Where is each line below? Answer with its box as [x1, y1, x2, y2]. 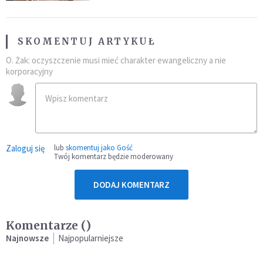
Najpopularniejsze [58, 232, 123, 244]
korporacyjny [6, 65, 53, 77]
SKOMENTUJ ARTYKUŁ [18, 35, 156, 47]
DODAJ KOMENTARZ [93, 178, 170, 190]
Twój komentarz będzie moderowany [54, 151, 173, 161]
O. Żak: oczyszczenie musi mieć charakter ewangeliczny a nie [6, 54, 226, 66]
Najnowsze [6, 232, 49, 244]
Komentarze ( [6, 218, 86, 232]
